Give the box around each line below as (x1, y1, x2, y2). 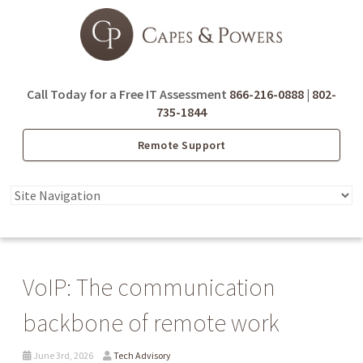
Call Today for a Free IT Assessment (27, 86, 229, 103)
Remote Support (137, 138, 226, 153)
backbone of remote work (23, 308, 280, 339)
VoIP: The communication (23, 272, 275, 303)
